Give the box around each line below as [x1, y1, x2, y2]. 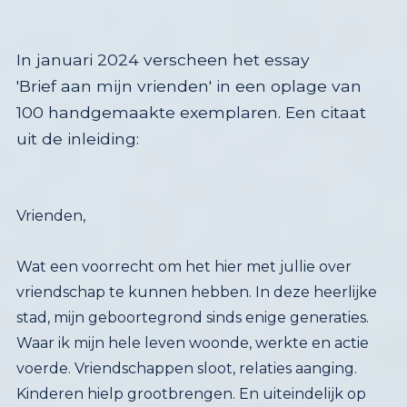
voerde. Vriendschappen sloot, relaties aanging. [15, 359, 357, 377]
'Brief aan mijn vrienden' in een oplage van [15, 75, 362, 95]
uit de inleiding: [15, 128, 139, 148]
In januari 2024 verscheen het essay [15, 49, 310, 69]
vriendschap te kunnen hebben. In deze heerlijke [15, 283, 377, 301]
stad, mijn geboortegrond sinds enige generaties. [15, 308, 369, 326]
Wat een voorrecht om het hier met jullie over [15, 257, 352, 275]
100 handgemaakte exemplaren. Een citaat [15, 102, 366, 122]
